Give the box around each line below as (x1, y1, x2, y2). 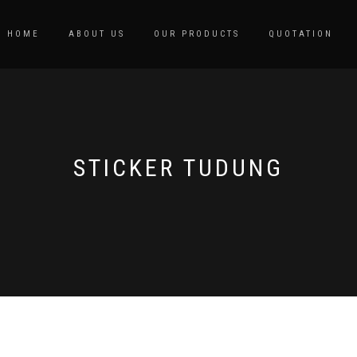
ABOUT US (69, 29, 125, 39)
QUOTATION (269, 29, 333, 39)
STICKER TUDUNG (73, 154, 284, 182)
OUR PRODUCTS (154, 29, 240, 39)
